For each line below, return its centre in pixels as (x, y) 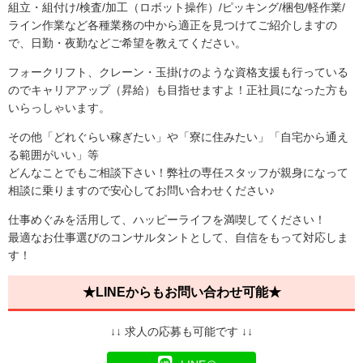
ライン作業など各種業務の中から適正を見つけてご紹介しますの (173, 26)
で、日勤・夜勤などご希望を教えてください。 (127, 43)
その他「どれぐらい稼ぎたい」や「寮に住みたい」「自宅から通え (178, 137)
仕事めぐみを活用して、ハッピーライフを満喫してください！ (167, 220)
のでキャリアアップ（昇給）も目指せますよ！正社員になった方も (178, 90)
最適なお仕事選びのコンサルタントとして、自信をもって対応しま (178, 238)
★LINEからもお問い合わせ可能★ (181, 293)
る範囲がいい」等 (53, 155)
